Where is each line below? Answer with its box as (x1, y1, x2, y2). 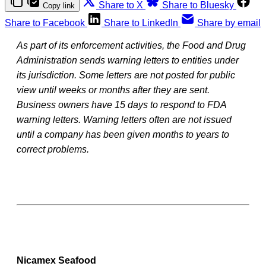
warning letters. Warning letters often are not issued (17, 114, 232, 125)
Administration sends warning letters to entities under (17, 55, 239, 65)
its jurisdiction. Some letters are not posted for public (17, 69, 235, 80)
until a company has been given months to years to (17, 129, 229, 140)
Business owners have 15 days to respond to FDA (17, 99, 226, 110)
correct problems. (17, 144, 89, 154)
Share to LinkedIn (104, 17, 178, 28)
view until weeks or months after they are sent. (17, 84, 210, 95)
